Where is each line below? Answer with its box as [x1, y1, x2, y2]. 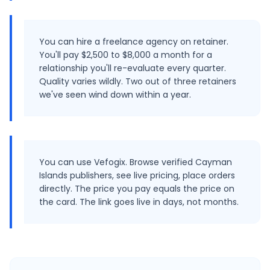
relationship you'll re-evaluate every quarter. [39, 62, 226, 74]
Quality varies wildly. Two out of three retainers [39, 75, 236, 87]
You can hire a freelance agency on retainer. [39, 36, 228, 48]
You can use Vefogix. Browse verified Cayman [39, 156, 232, 168]
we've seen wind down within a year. [39, 89, 191, 101]
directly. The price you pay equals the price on [39, 183, 234, 195]
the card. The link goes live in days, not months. [39, 196, 239, 208]
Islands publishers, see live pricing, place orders [39, 169, 235, 181]
